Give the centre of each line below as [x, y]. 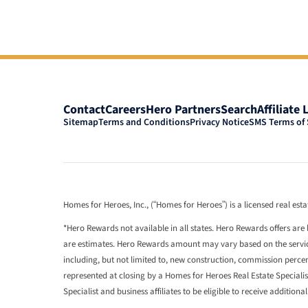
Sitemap [81, 123]
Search [239, 110]
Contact [84, 110]
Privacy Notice [219, 123]
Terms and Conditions [144, 123]
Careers [125, 110]
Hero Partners [183, 110]
